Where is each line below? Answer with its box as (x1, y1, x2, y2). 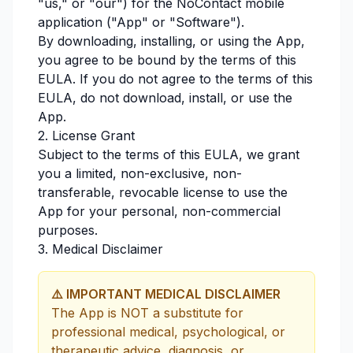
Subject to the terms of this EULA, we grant (38, 147, 299, 162)
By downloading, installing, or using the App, (38, 33, 305, 49)
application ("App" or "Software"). (38, 14, 244, 30)
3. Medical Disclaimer (38, 241, 163, 257)
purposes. (38, 222, 98, 238)
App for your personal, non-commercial (38, 203, 281, 219)
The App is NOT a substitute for (51, 305, 243, 321)
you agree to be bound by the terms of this (38, 52, 296, 68)
